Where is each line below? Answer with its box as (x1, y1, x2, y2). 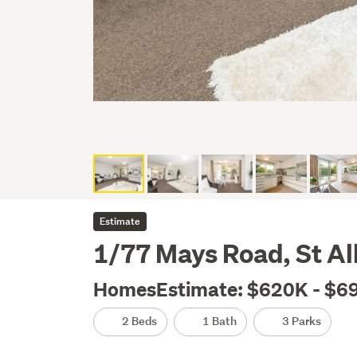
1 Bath (200, 313, 237, 329)
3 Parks (280, 313, 322, 329)
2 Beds (120, 313, 158, 329)
